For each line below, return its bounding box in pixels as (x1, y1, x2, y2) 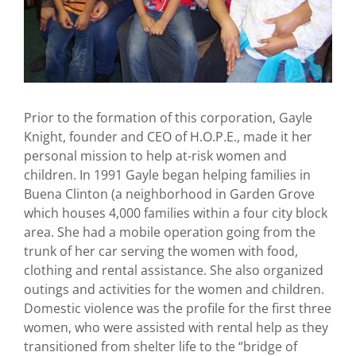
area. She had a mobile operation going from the (24, 223, 315, 242)
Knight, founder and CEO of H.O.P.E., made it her (24, 128, 312, 146)
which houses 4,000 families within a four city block (24, 204, 327, 222)
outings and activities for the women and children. (24, 281, 324, 299)
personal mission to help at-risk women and (24, 147, 287, 165)
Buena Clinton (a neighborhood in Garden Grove (24, 185, 315, 203)
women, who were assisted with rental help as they (24, 319, 328, 337)
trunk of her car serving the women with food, (24, 242, 298, 261)
